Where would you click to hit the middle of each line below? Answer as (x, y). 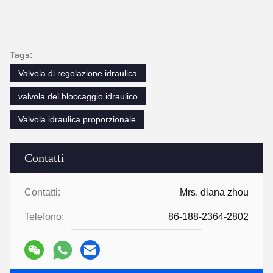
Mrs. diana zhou (214, 192)
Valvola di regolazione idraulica (78, 73)
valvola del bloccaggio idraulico (78, 96)
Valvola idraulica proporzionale (77, 119)
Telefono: (44, 217)
